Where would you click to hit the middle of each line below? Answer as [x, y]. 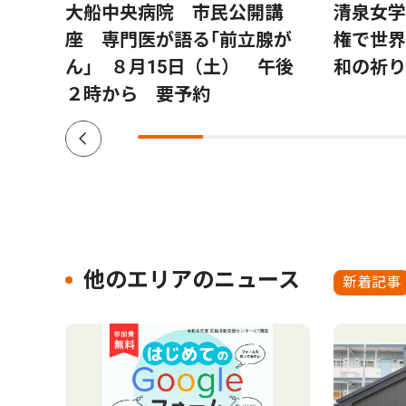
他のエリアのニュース [192, 280]
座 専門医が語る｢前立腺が [179, 39]
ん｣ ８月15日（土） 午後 [179, 67]
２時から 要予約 [138, 94]
